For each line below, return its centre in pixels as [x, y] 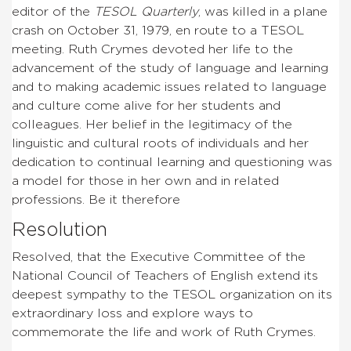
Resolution [60, 230]
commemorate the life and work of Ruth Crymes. [164, 332]
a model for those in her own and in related [145, 181]
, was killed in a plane [263, 11]
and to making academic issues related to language [169, 87]
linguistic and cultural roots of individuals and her [160, 143]
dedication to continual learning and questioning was [172, 162]
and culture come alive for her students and [146, 105]
